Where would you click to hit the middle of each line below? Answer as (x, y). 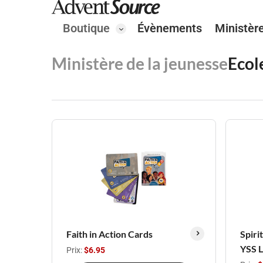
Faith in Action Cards (109, 234)
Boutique (86, 28)
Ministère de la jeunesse (140, 63)
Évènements (170, 28)
